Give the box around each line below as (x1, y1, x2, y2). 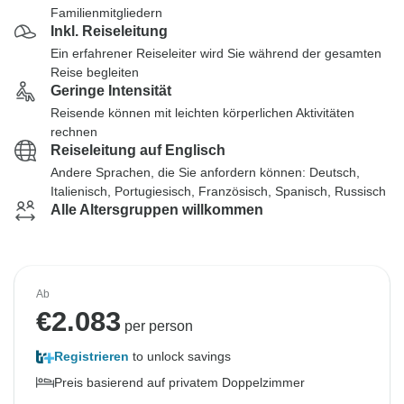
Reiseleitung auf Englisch (50, 142, 225, 158)
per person (121, 318, 193, 334)
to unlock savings (129, 349, 231, 363)
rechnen (50, 124, 97, 139)
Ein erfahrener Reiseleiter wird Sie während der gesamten (50, 46, 381, 60)
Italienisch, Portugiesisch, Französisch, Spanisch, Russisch (50, 184, 386, 198)
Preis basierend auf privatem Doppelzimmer (54, 375, 305, 390)
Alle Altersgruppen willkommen (50, 202, 263, 217)
